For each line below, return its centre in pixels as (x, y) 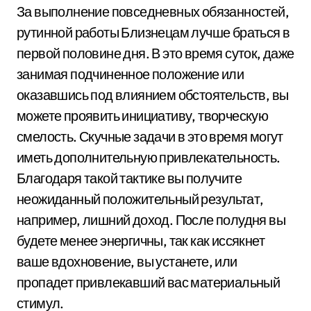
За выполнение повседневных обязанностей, (153, 11)
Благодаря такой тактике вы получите (129, 178)
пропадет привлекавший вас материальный (149, 282)
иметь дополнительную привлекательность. (149, 157)
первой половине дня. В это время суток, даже (155, 53)
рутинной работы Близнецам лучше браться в (153, 32)
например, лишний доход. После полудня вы (151, 219)
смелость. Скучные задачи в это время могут (150, 136)
